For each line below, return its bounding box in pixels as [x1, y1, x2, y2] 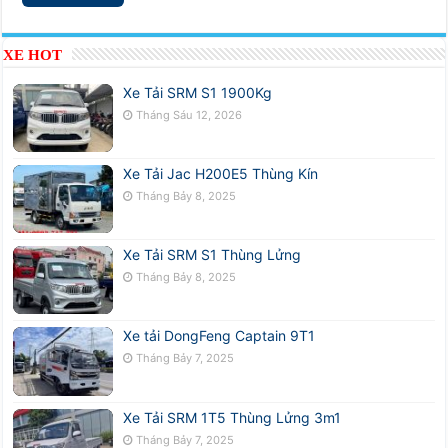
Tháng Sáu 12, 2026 [136, 107, 243, 122]
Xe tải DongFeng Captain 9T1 [123, 327, 316, 345]
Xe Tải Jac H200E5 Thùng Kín [123, 165, 319, 183]
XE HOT [3, 46, 63, 63]
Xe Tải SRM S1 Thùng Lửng [123, 246, 302, 264]
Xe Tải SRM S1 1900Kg [123, 83, 273, 101]
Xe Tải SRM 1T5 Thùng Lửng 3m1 [123, 408, 342, 426]
